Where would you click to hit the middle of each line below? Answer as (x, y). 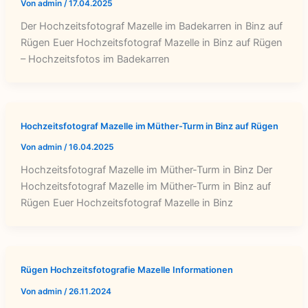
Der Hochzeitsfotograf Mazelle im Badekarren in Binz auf (151, 26)
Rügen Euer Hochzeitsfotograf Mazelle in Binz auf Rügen (151, 42)
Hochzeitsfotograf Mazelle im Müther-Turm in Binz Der (146, 170)
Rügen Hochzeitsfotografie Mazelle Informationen (126, 270)
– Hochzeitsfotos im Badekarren (95, 59)
